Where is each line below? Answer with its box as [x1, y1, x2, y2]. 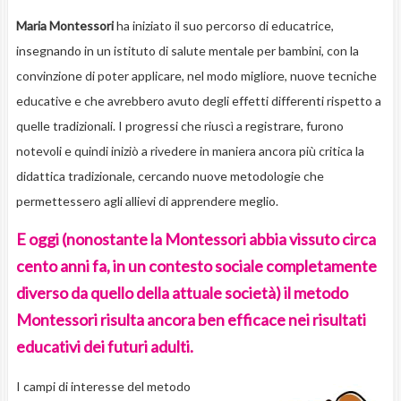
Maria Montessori [15, 18, 116, 34]
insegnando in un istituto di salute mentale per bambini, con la [15, 43, 359, 59]
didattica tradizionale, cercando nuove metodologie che [15, 168, 324, 184]
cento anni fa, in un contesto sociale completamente [15, 256, 377, 277]
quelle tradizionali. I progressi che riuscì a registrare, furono [15, 118, 344, 134]
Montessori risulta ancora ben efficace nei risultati [15, 310, 366, 330]
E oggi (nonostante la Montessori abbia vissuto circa [15, 229, 376, 250]
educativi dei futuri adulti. [15, 337, 193, 357]
